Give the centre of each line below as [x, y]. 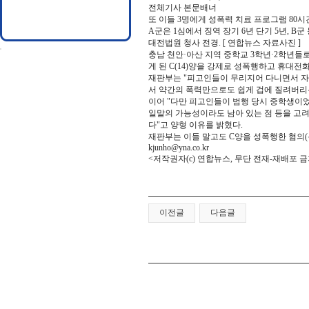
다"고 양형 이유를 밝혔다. [196, 125]
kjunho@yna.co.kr [179, 148]
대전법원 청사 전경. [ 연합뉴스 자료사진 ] [225, 43]
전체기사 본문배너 [182, 8]
